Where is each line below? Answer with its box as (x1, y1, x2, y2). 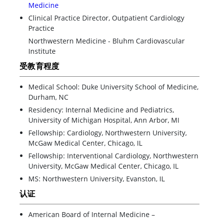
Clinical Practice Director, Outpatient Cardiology (28, 13, 184, 22)
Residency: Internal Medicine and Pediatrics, (28, 105, 174, 114)
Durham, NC (28, 92, 68, 102)
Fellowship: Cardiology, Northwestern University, (28, 128, 187, 137)
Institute (28, 46, 56, 56)
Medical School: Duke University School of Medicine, (28, 82, 198, 91)
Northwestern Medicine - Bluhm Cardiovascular (28, 36, 185, 45)
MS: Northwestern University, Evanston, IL (28, 174, 165, 183)
